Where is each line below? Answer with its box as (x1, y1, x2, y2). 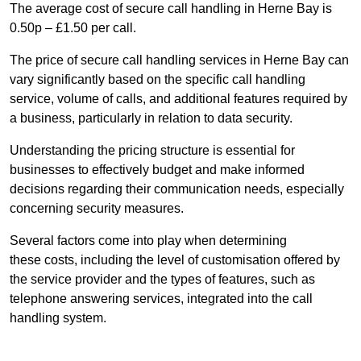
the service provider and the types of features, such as (10, 272, 315, 287)
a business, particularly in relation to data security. (10, 111, 293, 126)
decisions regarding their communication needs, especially (10, 182, 344, 197)
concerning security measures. (10, 201, 184, 216)
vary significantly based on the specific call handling (10, 73, 305, 87)
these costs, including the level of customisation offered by (10, 253, 340, 268)
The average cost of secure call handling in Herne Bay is (10, 2, 332, 16)
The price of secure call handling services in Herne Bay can (10, 53, 349, 68)
